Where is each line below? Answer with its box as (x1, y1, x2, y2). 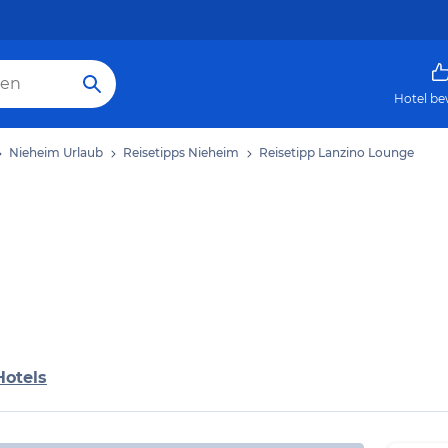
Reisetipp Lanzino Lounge (259, 145, 414, 160)
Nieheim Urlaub (9, 145, 103, 160)
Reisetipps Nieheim (123, 145, 239, 160)
